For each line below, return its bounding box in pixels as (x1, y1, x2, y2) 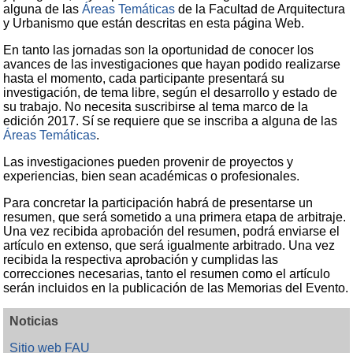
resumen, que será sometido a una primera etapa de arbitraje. (3, 210, 347, 224)
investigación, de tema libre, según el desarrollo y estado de (3, 85, 338, 99)
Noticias (9, 314, 59, 328)
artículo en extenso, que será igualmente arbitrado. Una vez (3, 238, 336, 252)
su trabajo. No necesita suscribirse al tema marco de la (3, 99, 309, 113)
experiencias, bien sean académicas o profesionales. (3, 169, 300, 183)
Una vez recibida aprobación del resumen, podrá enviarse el (3, 224, 340, 238)
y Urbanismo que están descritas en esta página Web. (3, 16, 305, 30)
